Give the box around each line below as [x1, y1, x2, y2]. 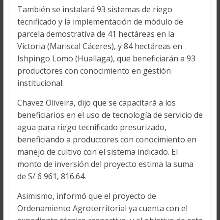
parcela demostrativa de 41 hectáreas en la [17, 28, 174, 40]
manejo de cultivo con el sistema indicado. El [17, 146, 178, 158]
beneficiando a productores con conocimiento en [17, 134, 196, 145]
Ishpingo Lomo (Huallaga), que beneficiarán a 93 [17, 53, 195, 64]
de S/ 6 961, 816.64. [17, 171, 86, 182]
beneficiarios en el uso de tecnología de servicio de [17, 110, 203, 121]
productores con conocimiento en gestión [17, 65, 171, 77]
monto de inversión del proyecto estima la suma [17, 159, 193, 170]
